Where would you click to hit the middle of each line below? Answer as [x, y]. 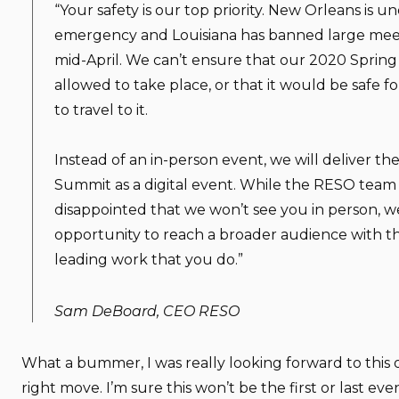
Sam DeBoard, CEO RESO [147, 311]
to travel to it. [101, 110]
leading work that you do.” [149, 259]
